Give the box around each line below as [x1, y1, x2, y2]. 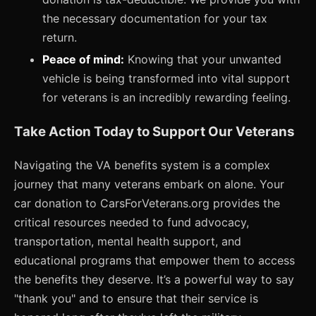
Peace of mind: [42, 52, 124, 67]
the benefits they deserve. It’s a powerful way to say [14, 272, 294, 286]
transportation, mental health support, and [14, 233, 241, 248]
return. [42, 30, 77, 45]
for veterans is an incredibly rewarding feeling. [42, 90, 291, 105]
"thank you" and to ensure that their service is [14, 291, 258, 305]
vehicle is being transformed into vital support [42, 71, 290, 86]
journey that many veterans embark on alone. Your [14, 176, 284, 191]
